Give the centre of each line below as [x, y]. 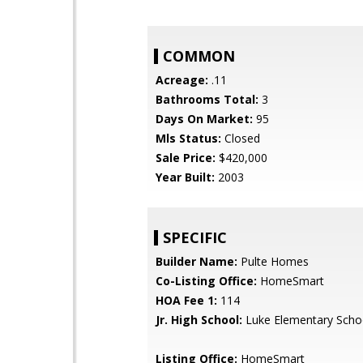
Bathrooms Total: [207, 99]
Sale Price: [186, 158]
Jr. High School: [199, 320]
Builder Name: [196, 261]
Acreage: [182, 80]
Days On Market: [204, 119]
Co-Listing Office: [206, 281]
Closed [241, 138]
